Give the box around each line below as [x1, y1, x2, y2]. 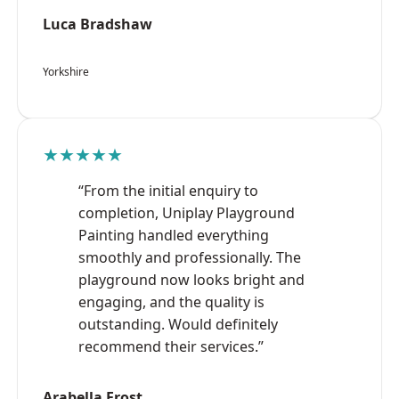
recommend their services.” [78, 336, 264, 356]
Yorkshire [43, 63, 89, 79]
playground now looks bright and [78, 269, 305, 289]
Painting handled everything [78, 224, 269, 245]
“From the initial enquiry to [78, 180, 258, 200]
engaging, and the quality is [78, 291, 265, 312]
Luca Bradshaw [43, 13, 152, 34]
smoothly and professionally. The [78, 247, 301, 267]
